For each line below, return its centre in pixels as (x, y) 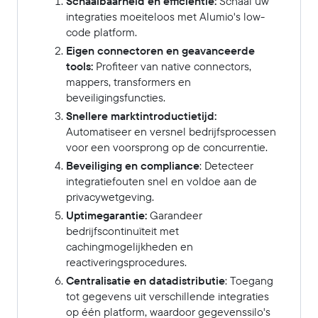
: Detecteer (226, 166)
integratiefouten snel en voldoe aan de (161, 181)
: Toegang (249, 281)
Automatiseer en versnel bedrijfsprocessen (171, 132)
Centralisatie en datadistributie (146, 281)
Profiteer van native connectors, (172, 66)
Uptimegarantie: (108, 215)
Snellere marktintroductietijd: (141, 116)
